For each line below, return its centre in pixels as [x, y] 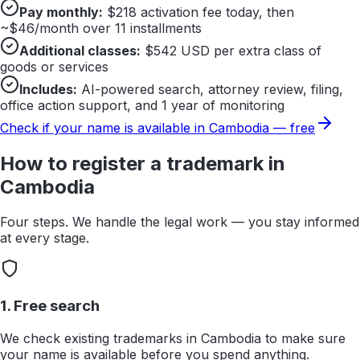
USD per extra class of [249, 50]
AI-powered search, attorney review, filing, [210, 89]
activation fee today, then [215, 12]
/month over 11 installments [118, 28]
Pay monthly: [61, 12]
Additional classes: [80, 50]
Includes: [48, 89]
